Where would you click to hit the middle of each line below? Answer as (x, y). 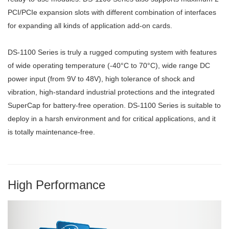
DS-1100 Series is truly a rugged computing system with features (112, 52)
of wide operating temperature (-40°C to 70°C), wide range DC (109, 65)
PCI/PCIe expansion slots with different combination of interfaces (112, 12)
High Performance (56, 185)
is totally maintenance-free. (51, 132)
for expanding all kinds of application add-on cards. (90, 25)
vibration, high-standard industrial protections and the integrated (111, 92)
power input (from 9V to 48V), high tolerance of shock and (101, 78)
